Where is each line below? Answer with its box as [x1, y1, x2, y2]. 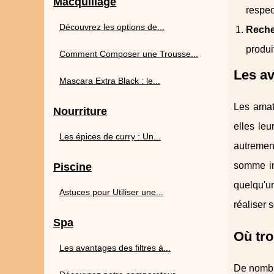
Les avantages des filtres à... [59, 243, 171, 253]
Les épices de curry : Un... [59, 131, 161, 141]
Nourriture [53, 105, 107, 117]
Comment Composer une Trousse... [59, 49, 198, 59]
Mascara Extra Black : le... [59, 76, 160, 86]
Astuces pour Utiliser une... [59, 187, 163, 197]
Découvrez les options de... [59, 22, 165, 32]
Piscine [53, 161, 92, 173]
